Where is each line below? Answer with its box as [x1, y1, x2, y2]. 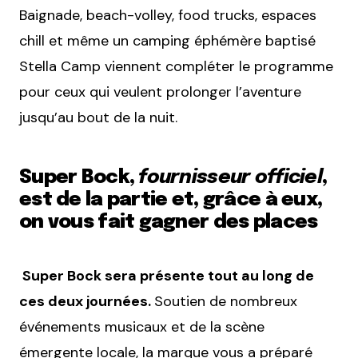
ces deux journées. [19, 292, 154, 312]
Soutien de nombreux [154, 292, 297, 312]
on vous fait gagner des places [19, 213, 318, 233]
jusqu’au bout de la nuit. [19, 108, 177, 128]
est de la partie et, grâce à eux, [19, 190, 323, 211]
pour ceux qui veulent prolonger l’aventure [19, 82, 301, 102]
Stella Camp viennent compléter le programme [19, 57, 333, 77]
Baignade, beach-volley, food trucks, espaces [19, 6, 316, 26]
